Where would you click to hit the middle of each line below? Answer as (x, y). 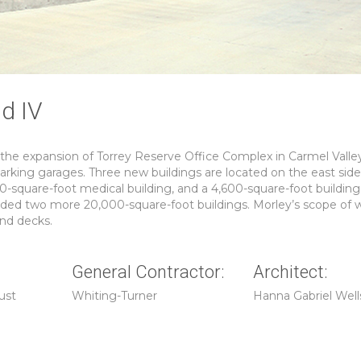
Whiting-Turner (114, 296)
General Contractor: (148, 272)
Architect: (290, 272)
